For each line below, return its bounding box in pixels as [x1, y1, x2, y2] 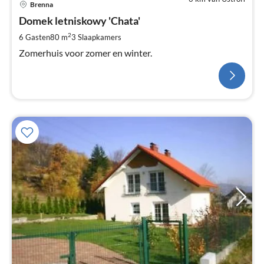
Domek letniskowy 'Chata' [19, 14, 140, 27]
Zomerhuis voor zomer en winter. [19, 47, 152, 58]
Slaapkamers [78, 32, 121, 42]
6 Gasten [19, 32, 50, 42]
